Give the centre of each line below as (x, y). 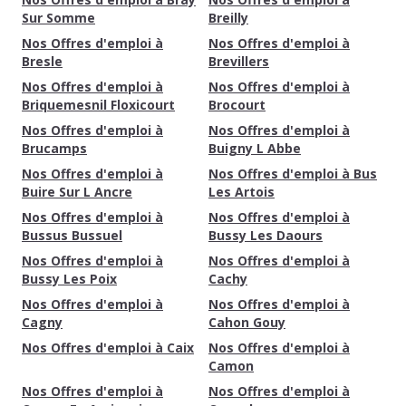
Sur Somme (58, 18)
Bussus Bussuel (72, 235)
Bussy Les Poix (69, 279)
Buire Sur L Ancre (77, 192)
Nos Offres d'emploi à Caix (108, 348)
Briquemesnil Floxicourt (98, 105)
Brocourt (237, 105)
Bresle (42, 61)
